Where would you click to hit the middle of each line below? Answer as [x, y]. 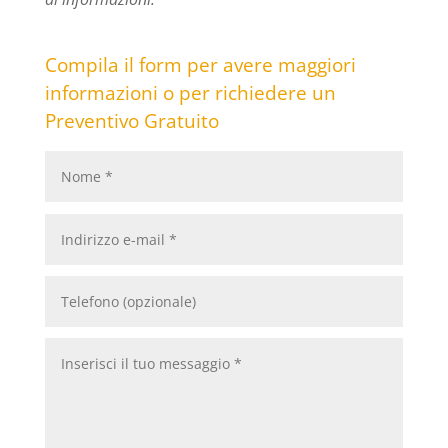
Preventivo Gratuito [131, 121]
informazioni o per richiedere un [190, 93]
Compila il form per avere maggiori [200, 65]
